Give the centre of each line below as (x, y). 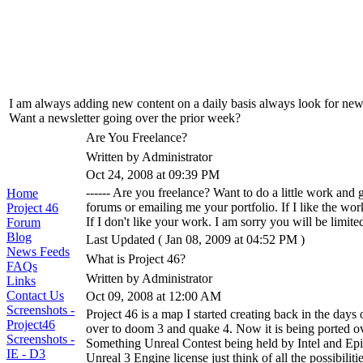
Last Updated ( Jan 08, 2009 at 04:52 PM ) (195, 239)
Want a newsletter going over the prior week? (125, 118)
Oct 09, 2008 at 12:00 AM (154, 296)
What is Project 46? (136, 259)
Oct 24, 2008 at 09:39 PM (153, 175)
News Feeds (38, 252)
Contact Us (35, 295)
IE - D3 (26, 354)
